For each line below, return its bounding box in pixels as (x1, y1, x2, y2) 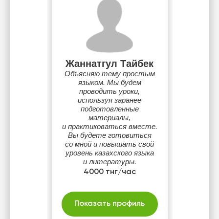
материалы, (88, 113, 131, 122)
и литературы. (83, 157, 136, 166)
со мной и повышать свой (65, 140, 154, 148)
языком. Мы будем (78, 78, 141, 87)
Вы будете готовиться (67, 131, 152, 139)
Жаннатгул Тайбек (66, 58, 153, 69)
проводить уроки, (79, 87, 140, 95)
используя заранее (78, 96, 141, 104)
